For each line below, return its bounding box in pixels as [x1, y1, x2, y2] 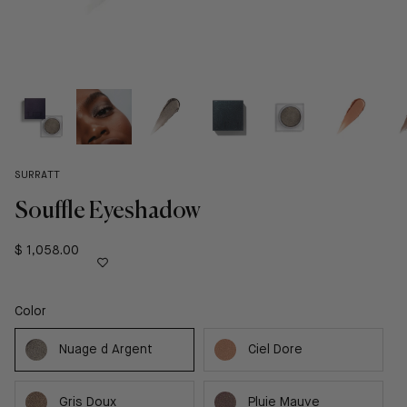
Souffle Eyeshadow [15, 194, 201, 225]
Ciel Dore [248, 343, 303, 357]
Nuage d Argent [59, 343, 153, 357]
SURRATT [15, 170, 60, 181]
